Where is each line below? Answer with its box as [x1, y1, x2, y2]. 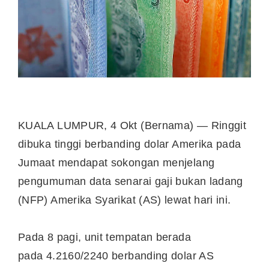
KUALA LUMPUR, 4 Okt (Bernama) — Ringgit [18, 119, 247, 131]
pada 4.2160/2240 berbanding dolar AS [18, 250, 214, 262]
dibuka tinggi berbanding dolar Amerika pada [18, 138, 241, 150]
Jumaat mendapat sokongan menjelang [18, 156, 215, 169]
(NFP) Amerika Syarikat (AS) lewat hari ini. [18, 193, 231, 206]
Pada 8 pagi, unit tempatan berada [18, 231, 191, 244]
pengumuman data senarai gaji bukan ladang [18, 175, 243, 187]
